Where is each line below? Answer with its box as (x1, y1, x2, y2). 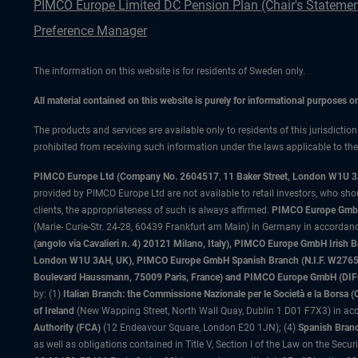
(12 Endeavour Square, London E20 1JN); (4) (101, 322, 298, 333)
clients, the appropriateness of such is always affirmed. (34, 205, 272, 216)
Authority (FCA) (34, 322, 101, 333)
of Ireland (34, 305, 74, 316)
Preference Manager (34, 23, 147, 38)
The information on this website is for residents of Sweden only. (34, 66, 305, 77)
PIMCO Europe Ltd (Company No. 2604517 (34, 171, 219, 182)
